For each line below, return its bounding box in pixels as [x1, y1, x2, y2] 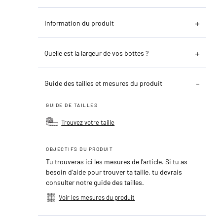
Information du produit [44, 18, 114, 27]
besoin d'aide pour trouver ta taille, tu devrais [46, 167, 183, 176]
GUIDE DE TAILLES [46, 102, 98, 108]
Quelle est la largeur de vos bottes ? [44, 48, 149, 57]
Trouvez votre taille [61, 118, 115, 126]
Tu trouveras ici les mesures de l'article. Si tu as [46, 157, 188, 166]
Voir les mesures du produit [59, 193, 135, 201]
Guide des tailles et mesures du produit [44, 78, 163, 87]
